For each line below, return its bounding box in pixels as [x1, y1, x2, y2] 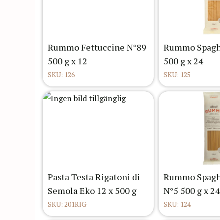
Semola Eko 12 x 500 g [48, 185, 137, 197]
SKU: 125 [164, 70, 191, 80]
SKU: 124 [164, 199, 191, 209]
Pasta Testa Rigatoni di [48, 171, 140, 183]
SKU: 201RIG [48, 199, 86, 209]
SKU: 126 [48, 70, 75, 80]
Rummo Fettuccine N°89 [48, 41, 146, 54]
